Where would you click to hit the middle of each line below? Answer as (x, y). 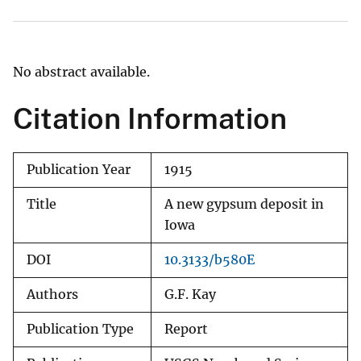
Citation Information (150, 119)
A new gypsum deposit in (244, 205)
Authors (52, 295)
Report (186, 330)
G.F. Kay (190, 295)
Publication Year (79, 170)
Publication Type (80, 330)
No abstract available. (81, 72)
